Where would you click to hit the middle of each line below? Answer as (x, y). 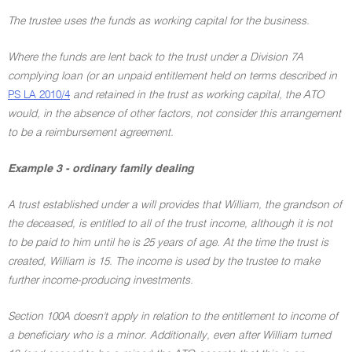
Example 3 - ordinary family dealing (101, 169)
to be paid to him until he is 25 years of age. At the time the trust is (168, 243)
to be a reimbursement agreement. (91, 133)
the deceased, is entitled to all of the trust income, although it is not (170, 224)
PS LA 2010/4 (39, 95)
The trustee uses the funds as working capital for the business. (159, 21)
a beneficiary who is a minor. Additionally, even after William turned (169, 335)
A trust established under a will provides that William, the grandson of (175, 205)
